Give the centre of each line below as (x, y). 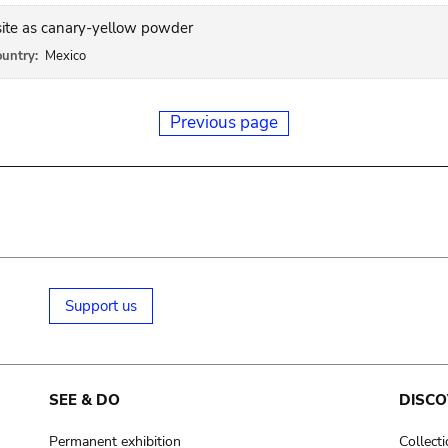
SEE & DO (84, 400)
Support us (100, 306)
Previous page (224, 122)
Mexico (65, 56)
